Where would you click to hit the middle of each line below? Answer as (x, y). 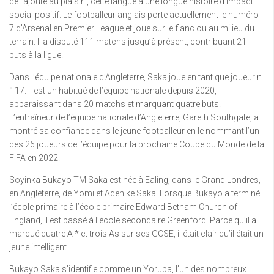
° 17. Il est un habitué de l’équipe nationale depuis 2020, (113, 90)
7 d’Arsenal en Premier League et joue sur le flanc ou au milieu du (132, 28)
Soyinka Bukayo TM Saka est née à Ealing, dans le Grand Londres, (135, 180)
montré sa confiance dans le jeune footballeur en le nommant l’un (134, 131)
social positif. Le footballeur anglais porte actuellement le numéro (134, 14)
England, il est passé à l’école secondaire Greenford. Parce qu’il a (133, 220)
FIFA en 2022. (35, 157)
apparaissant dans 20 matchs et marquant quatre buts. (115, 104)
